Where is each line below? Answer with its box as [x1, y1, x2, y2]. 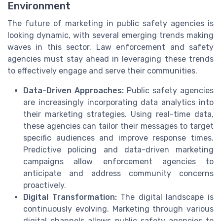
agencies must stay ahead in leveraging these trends [7, 54, 214, 64]
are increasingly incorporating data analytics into [23, 98, 214, 108]
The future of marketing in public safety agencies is [7, 19, 214, 29]
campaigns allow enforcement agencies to [23, 157, 214, 167]
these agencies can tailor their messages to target [23, 121, 214, 131]
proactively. [23, 181, 66, 190]
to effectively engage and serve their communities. [7, 66, 197, 76]
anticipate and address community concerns [23, 169, 214, 179]
